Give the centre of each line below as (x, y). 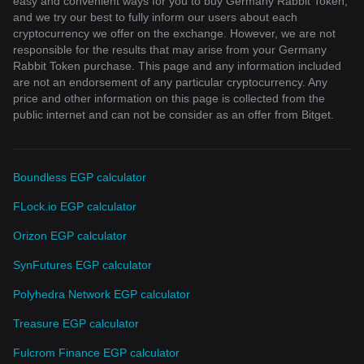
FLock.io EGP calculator (75, 206)
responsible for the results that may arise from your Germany (170, 49)
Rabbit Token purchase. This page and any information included (177, 65)
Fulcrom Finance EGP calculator (96, 352)
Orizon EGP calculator (70, 235)
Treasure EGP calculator (76, 323)
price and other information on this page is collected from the (169, 98)
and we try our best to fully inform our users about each (155, 17)
